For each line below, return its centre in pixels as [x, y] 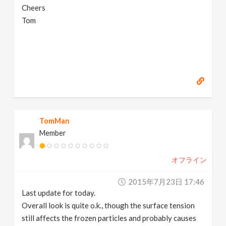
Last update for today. [59, 193]
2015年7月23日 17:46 [166, 182]
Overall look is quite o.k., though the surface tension [108, 205]
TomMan [55, 121]
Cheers [34, 8]
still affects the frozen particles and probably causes [109, 218]
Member [53, 133]
